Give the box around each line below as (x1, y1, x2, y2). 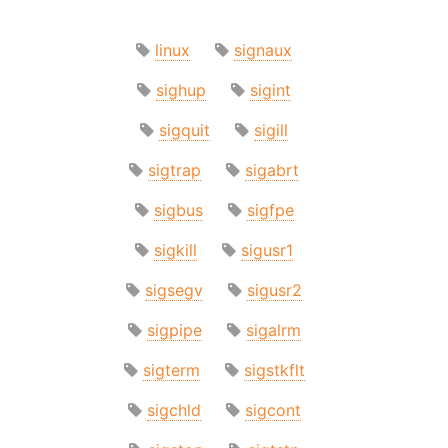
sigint (250, 79, 291, 100)
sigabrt (245, 159, 299, 180)
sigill (254, 119, 288, 140)
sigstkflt (243, 359, 305, 380)
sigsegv (145, 279, 203, 300)
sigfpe (246, 199, 294, 220)
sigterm (142, 359, 200, 380)
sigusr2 (247, 279, 302, 300)
